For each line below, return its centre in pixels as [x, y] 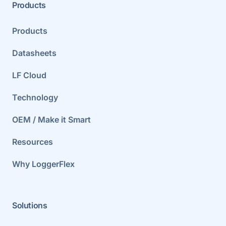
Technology [35, 97]
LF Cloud [29, 75]
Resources [33, 142]
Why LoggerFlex [43, 164]
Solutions [30, 205]
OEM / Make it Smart [51, 119]
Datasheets [34, 53]
